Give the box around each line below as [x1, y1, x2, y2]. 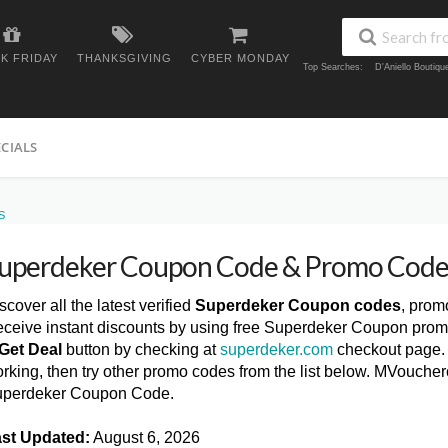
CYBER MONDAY [191, 52, 290, 64]
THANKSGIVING [77, 52, 172, 64]
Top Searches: [303, 62, 363, 73]
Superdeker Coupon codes [195, 297, 401, 314]
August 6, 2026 [90, 429, 200, 446]
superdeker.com [220, 341, 333, 358]
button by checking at [62, 341, 220, 358]
